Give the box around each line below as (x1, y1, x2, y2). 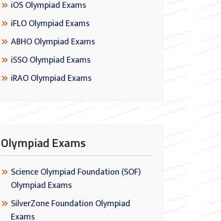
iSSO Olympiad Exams (11, 53, 91, 68)
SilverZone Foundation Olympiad (11, 196, 130, 211)
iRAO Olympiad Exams (11, 71, 92, 86)
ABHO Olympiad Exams (11, 35, 95, 49)
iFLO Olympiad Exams (11, 16, 90, 31)
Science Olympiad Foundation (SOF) (11, 165, 141, 180)
